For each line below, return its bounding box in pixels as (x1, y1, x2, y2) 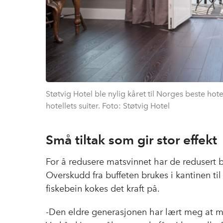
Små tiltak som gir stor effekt (46, 131, 217, 147)
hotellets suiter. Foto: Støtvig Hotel (46, 101, 170, 111)
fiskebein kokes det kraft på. (46, 183, 160, 194)
